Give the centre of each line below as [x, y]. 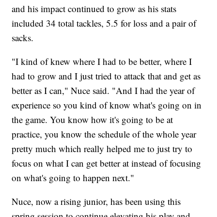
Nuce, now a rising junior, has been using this [96, 201]
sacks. [23, 37]
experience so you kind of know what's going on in [107, 105]
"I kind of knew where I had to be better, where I [102, 61]
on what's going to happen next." [73, 177]
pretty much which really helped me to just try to [102, 148]
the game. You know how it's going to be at [93, 119]
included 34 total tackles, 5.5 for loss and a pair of [104, 23]
